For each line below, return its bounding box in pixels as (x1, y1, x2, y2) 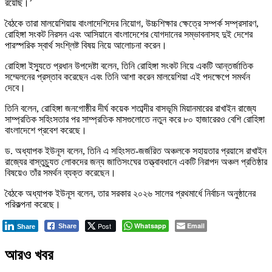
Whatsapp (134, 220, 166, 230)
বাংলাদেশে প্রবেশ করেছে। (5, 124, 87, 135)
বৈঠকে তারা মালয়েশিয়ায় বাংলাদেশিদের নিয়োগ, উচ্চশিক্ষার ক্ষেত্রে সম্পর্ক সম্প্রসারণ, (5, 18, 259, 29)
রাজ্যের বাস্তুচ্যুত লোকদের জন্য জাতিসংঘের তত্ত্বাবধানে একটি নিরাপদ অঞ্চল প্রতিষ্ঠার (5, 156, 267, 167)
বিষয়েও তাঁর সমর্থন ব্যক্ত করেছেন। (5, 167, 116, 178)
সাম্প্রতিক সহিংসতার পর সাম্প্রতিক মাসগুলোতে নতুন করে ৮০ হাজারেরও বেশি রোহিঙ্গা (5, 114, 265, 124)
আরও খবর (5, 246, 53, 263)
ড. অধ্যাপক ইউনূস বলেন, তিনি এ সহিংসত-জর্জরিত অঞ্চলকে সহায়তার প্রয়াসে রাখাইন (5, 145, 267, 156)
